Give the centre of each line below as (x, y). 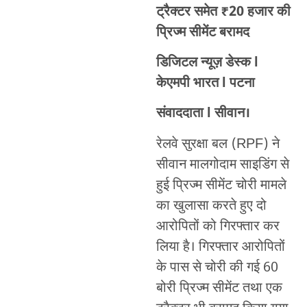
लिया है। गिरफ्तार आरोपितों (220, 247)
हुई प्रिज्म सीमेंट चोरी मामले (221, 185)
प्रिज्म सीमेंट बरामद (202, 33)
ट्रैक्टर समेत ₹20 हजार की (223, 12)
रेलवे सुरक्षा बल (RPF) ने (218, 144)
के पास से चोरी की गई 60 (217, 268)
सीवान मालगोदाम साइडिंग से (222, 165)
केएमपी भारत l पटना (205, 84)
